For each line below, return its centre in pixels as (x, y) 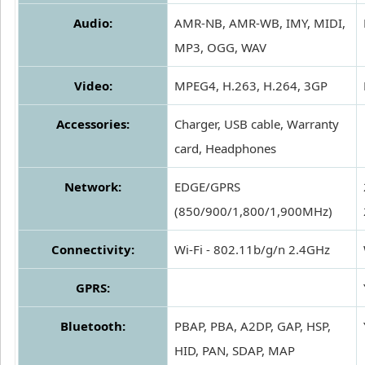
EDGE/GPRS (207, 187)
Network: (93, 187)
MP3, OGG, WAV (220, 48)
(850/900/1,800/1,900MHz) (253, 211)
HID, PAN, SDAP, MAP (235, 351)
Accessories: (93, 124)
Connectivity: (93, 250)
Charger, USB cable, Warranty (257, 124)
